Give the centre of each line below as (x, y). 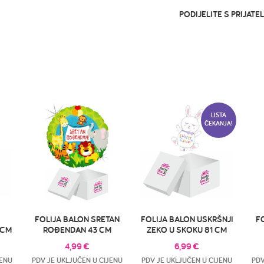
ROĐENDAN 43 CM (77, 229)
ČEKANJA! (219, 123)
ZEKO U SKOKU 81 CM (187, 229)
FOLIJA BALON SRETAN (77, 219)
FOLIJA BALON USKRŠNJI (187, 219)
